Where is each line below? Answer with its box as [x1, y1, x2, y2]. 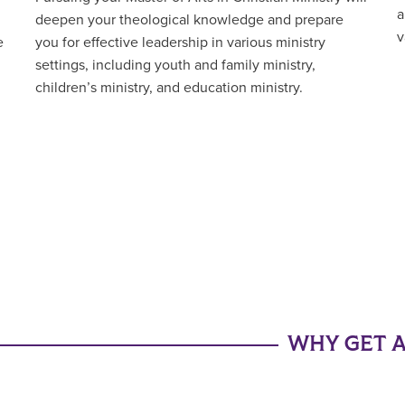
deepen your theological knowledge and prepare [34, 11, 344, 30]
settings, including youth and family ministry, [34, 56, 316, 75]
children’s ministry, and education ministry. [34, 79, 303, 98]
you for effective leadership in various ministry [34, 33, 325, 52]
